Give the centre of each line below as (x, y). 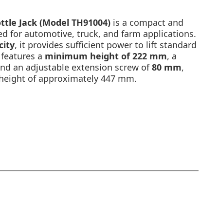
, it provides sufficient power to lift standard (106, 45)
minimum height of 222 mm (106, 56)
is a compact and (147, 22)
